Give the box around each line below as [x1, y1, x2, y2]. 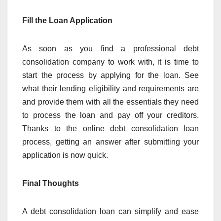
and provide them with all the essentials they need [22, 98, 199, 107]
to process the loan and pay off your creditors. [22, 111, 199, 120]
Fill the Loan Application [22, 16, 112, 25]
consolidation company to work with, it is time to [22, 58, 199, 67]
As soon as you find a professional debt [22, 44, 199, 53]
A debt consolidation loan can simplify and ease [22, 207, 199, 216]
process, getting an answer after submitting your [22, 138, 199, 147]
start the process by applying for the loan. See [22, 71, 199, 80]
